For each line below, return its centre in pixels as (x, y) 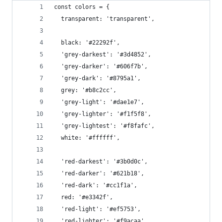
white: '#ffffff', (87, 138)
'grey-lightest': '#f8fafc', (104, 126)
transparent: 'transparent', (104, 19)
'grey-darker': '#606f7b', (101, 66)
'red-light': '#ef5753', (97, 209)
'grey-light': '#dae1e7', (99, 102)
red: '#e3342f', (83, 197)
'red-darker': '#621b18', (99, 173)
